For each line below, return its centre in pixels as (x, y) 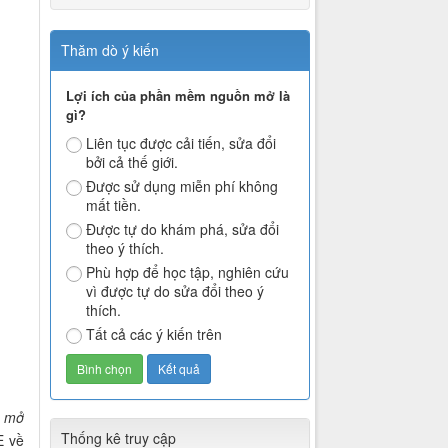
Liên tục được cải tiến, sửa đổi (181, 143)
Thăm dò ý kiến (110, 50)
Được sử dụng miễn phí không (182, 186)
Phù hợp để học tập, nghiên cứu (188, 272)
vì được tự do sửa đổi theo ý (175, 291)
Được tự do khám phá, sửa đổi (183, 229)
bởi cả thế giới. (132, 162)
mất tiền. (114, 205)
